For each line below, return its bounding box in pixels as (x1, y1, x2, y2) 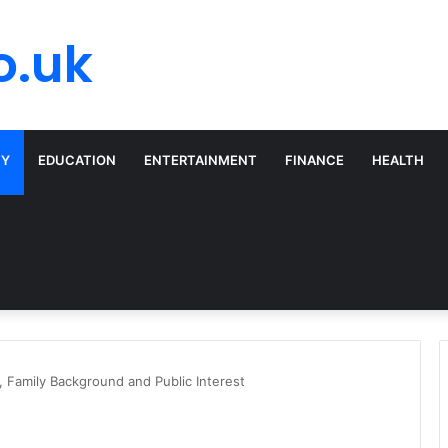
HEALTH (372, 152, 424, 168)
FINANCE (285, 152, 344, 168)
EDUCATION (38, 152, 116, 168)
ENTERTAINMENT (144, 152, 257, 168)
